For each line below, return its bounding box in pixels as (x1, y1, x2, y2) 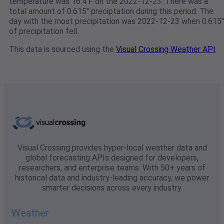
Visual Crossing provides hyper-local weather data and (17, 143, 207, 153)
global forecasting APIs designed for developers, (25, 153, 198, 163)
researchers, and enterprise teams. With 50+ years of (18, 163, 205, 173)
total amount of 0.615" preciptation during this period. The (9, 6, 213, 16)
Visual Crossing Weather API (116, 44, 215, 54)
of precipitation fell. (9, 26, 79, 36)
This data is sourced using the (9, 44, 116, 54)
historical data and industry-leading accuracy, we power (15, 173, 209, 183)
